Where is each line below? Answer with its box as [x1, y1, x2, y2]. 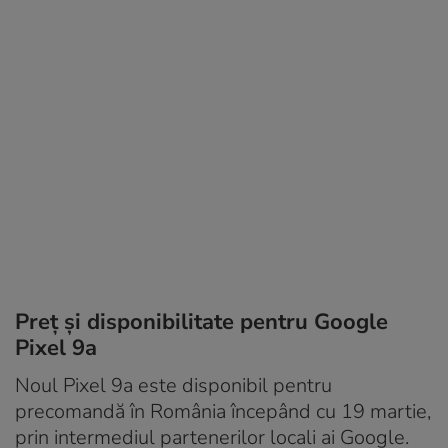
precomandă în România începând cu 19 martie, [15, 397, 431, 425]
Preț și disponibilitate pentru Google [15, 306, 388, 337]
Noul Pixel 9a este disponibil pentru [15, 371, 332, 399]
